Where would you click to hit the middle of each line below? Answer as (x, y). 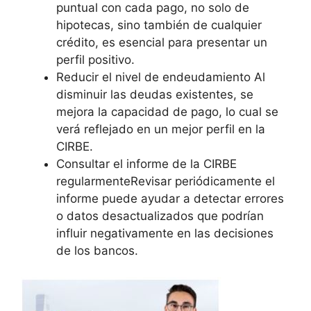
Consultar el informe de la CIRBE (146, 163)
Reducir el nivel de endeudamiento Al (161, 77)
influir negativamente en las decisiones (165, 233)
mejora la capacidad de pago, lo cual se (167, 111)
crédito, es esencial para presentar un (162, 42)
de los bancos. (97, 250)
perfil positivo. (95, 59)
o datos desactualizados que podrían (160, 216)
